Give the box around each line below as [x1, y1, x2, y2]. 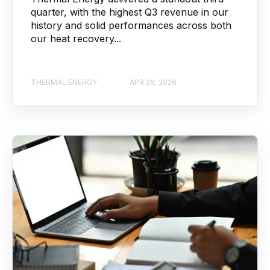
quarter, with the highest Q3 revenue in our [31, 5, 228, 18]
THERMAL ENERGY [31, 78, 97, 87]
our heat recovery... [31, 32, 121, 45]
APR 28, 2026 [130, 78, 177, 87]
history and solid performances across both [31, 19, 231, 31]
